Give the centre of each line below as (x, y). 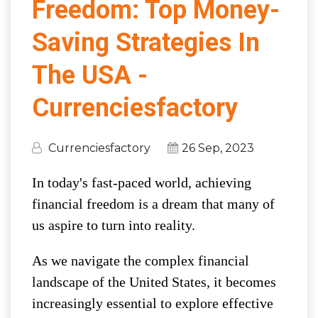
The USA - (90, 75)
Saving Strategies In (146, 42)
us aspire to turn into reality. (114, 225)
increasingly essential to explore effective (153, 303)
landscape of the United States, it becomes (154, 281)
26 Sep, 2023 (218, 148)
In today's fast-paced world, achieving (142, 182)
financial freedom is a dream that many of (153, 203)
